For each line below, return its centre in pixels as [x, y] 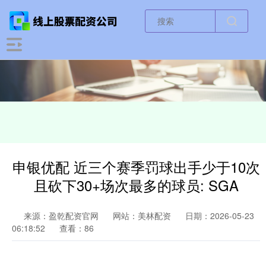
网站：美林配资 [142, 216]
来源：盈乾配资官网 [62, 216]
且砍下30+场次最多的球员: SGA [136, 185]
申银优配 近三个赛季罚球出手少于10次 [136, 167]
